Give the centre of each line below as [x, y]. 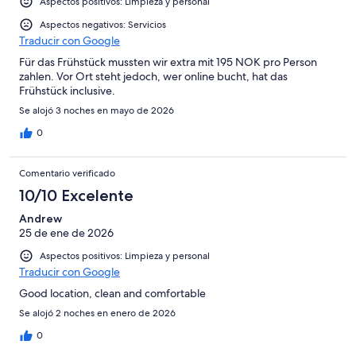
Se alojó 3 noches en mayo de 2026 [97, 111]
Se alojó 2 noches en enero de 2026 [97, 313]
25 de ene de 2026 [66, 233]
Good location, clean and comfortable [112, 294]
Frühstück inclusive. [67, 91]
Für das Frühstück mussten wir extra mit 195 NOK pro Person [168, 62]
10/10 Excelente [76, 196]
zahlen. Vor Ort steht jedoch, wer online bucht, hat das [153, 77]
